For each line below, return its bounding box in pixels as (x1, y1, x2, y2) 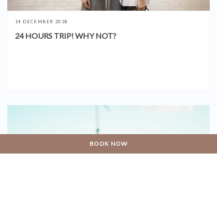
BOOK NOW (89, 140, 128, 147)
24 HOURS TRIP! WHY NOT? (15, 31, 116, 40)
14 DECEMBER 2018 (15, 18, 68, 24)
